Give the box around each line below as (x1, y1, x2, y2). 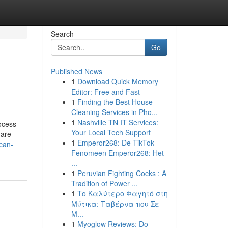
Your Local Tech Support (71, 127, 151, 137)
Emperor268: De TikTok (77, 137, 154, 148)
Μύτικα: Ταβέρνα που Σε (71, 198, 159, 209)
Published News (50, 66, 102, 76)
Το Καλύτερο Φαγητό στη (77, 188, 168, 198)
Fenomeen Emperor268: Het (71, 148, 164, 158)
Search (50, 28, 74, 39)
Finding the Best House (77, 97, 153, 107)
